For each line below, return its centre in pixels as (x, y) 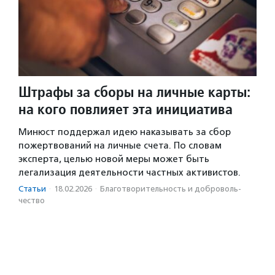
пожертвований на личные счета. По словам (120, 145)
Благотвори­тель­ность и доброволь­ (171, 188)
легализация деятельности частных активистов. (130, 172)
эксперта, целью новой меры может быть (114, 159)
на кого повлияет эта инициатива (126, 109)
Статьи (32, 188)
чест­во (32, 200)
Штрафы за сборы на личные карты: (134, 91)
